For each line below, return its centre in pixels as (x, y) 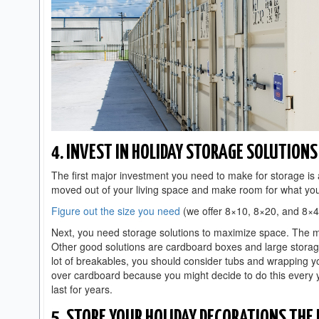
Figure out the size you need (116, 211)
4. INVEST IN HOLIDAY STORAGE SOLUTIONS (184, 153)
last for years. (83, 289)
